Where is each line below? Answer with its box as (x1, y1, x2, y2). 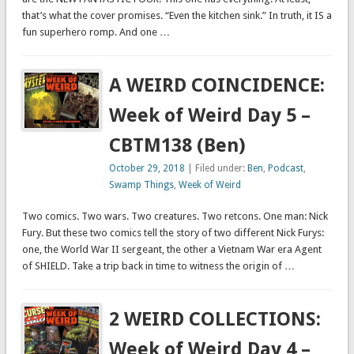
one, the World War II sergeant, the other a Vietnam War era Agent (21, 243, 322, 256)
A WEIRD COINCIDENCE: (109, 74, 326, 97)
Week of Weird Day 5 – (109, 104, 311, 127)
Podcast (268, 163, 304, 175)
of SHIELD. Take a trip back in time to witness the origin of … (21, 260, 295, 273)
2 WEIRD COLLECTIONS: (109, 308, 322, 331)
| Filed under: (185, 163, 248, 175)
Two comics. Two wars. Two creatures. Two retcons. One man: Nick (21, 210, 328, 223)
